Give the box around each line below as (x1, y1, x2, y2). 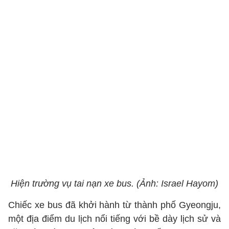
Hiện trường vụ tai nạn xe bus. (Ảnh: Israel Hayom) (11, 178, 218, 189)
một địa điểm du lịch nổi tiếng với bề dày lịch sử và (8, 214, 221, 224)
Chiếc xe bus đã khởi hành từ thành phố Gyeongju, (8, 200, 221, 210)
